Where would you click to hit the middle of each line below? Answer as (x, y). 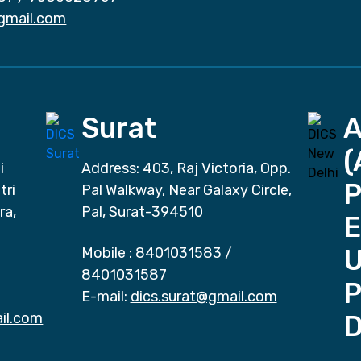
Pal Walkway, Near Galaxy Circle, (186, 190)
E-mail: (104, 296)
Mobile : (106, 253)
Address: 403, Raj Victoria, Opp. (186, 168)
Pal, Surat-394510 (142, 212)
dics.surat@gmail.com (203, 296)
